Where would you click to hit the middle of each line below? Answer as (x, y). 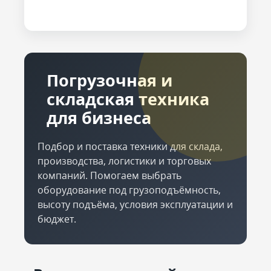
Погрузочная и (109, 80)
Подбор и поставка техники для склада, (130, 146)
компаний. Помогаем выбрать (109, 175)
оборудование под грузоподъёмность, (129, 190)
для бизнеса (99, 118)
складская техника (128, 99)
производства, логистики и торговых (124, 161)
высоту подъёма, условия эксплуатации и (135, 204)
